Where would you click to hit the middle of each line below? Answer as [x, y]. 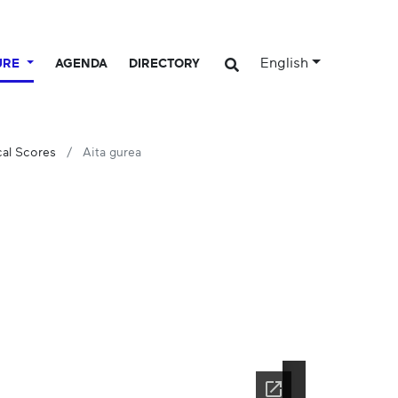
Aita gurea [112, 153]
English [285, 64]
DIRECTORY [165, 64]
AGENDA [82, 64]
